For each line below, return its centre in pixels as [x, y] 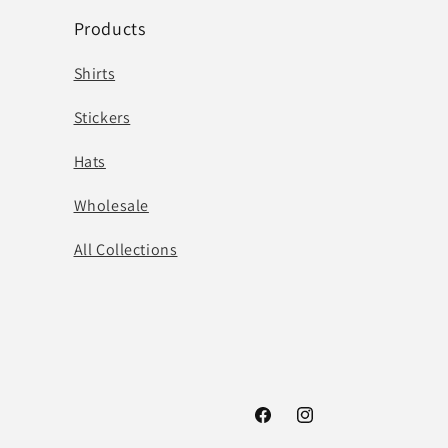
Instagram [327, 425]
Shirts [94, 73]
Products [109, 28]
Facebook [283, 425]
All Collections [125, 249]
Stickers [102, 117]
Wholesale [111, 205]
